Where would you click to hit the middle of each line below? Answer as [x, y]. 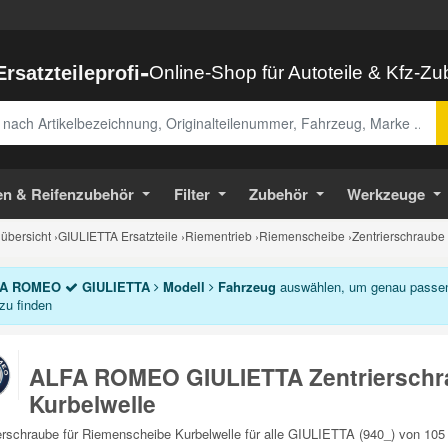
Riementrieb [218, 235]
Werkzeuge [386, 194]
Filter [191, 194]
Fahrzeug [244, 286]
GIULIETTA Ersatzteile [118, 235]
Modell [183, 286]
